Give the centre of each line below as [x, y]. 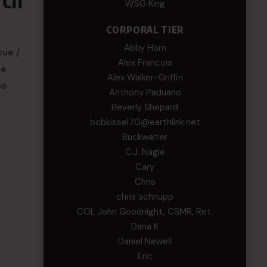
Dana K [145, 226]
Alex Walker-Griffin [145, 77]
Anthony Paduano [145, 92]
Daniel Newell [145, 241]
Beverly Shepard [145, 107]
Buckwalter [145, 137]
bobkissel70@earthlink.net [145, 122]
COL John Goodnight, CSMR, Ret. [145, 212]
